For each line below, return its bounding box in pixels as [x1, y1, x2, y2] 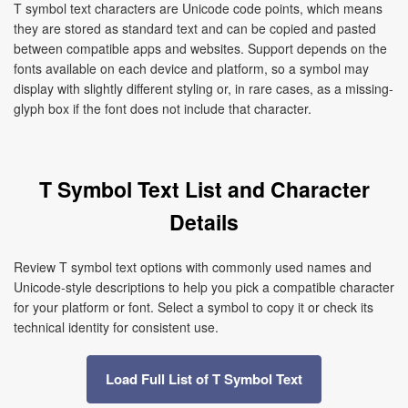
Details [169, 207, 239, 237]
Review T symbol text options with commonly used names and [14, 258, 372, 276]
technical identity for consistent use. [14, 318, 219, 336]
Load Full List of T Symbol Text [106, 369, 302, 389]
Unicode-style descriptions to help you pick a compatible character [14, 278, 394, 296]
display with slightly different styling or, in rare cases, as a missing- [14, 79, 393, 97]
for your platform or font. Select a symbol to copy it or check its [14, 298, 373, 316]
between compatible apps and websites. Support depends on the [14, 39, 387, 57]
